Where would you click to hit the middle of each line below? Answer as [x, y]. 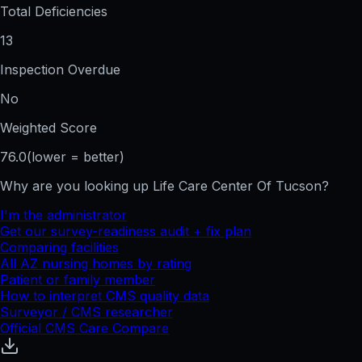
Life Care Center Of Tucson [237, 186]
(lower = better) [76, 157]
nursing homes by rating [115, 264]
